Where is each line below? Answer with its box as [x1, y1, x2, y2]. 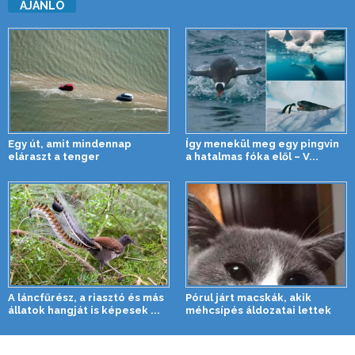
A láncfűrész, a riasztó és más [8, 291, 164, 303]
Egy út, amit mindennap [8, 137, 132, 150]
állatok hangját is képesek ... [8, 303, 160, 316]
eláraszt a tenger [8, 150, 100, 162]
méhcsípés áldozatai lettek [185, 303, 331, 316]
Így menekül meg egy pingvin [185, 137, 339, 150]
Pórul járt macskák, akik [185, 291, 311, 303]
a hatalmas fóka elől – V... [185, 150, 319, 162]
